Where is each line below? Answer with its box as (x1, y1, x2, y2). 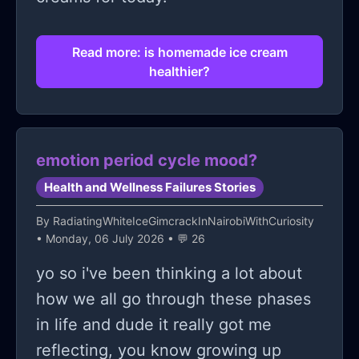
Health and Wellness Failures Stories (43, 179, 256, 196)
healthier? (149, 63, 210, 80)
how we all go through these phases (36, 289, 311, 309)
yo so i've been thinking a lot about (36, 264, 302, 284)
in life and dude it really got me (36, 315, 272, 335)
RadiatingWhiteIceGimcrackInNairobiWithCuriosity (53, 214, 314, 228)
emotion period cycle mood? (36, 151, 257, 171)
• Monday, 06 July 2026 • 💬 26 (36, 232, 205, 246)
